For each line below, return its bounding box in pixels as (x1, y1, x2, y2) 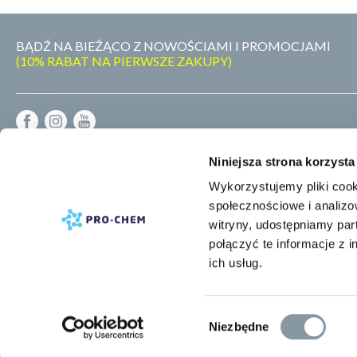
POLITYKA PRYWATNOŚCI (16, 178, 175, 194)
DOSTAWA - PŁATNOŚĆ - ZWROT (16, 161, 214, 177)
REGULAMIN (16, 143, 93, 159)
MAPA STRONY (16, 214, 108, 229)
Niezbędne (209, 320, 269, 333)
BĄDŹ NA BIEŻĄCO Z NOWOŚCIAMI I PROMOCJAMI (16, 37, 331, 53)
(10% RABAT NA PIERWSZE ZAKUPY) (16, 53, 232, 69)
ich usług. (209, 256, 263, 270)
